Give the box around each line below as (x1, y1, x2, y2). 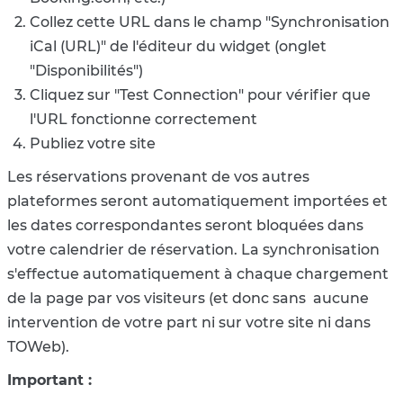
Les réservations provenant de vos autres (7, 167, 309, 185)
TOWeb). (7, 337, 69, 355)
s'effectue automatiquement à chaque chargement (7, 264, 389, 282)
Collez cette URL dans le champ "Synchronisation (30, 13, 390, 31)
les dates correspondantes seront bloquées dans (7, 216, 363, 234)
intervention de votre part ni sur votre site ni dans (7, 313, 371, 331)
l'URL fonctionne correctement (30, 110, 257, 128)
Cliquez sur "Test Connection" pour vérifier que (30, 85, 371, 103)
